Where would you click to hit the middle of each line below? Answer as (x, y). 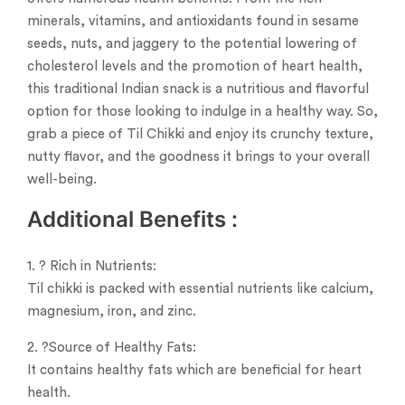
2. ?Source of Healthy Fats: (112, 347)
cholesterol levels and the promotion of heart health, (195, 67)
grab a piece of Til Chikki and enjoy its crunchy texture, (200, 135)
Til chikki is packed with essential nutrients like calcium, (200, 288)
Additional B (90, 220)
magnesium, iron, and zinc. (112, 311)
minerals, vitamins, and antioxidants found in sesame (193, 22)
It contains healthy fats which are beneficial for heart (194, 370)
